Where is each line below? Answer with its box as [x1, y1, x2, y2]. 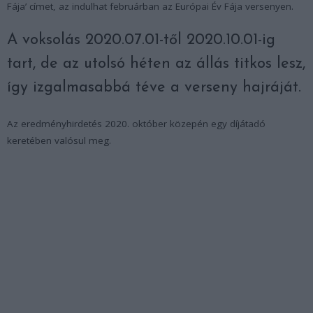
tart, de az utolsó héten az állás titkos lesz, [7, 55, 305, 72]
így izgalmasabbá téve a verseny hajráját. [7, 79, 301, 96]
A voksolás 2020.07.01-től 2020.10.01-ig [7, 31, 275, 48]
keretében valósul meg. [7, 133, 111, 147]
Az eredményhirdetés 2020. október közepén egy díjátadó [7, 117, 265, 130]
